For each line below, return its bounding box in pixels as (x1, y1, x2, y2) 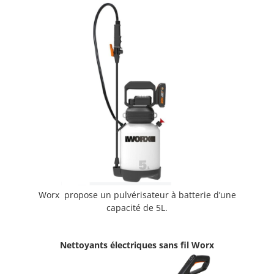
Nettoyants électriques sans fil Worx (60, 239, 214, 251)
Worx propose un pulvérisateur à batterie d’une (38, 189, 236, 201)
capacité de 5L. (106, 202, 168, 214)
